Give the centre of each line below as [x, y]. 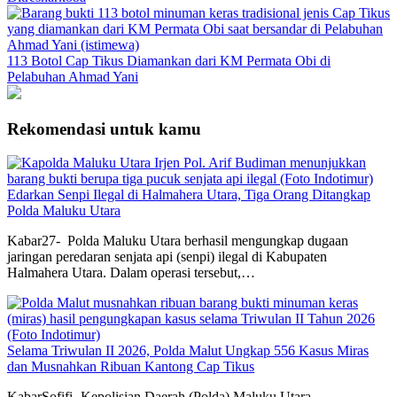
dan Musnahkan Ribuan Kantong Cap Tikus [131, 367]
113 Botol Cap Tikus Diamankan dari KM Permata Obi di [169, 60]
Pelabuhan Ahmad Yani [73, 76]
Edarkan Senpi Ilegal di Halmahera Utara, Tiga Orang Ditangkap [189, 195]
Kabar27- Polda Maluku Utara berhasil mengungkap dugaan [178, 241]
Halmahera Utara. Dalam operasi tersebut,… [131, 273]
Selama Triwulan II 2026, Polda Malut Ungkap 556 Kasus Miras [188, 351]
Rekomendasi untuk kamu [104, 128]
